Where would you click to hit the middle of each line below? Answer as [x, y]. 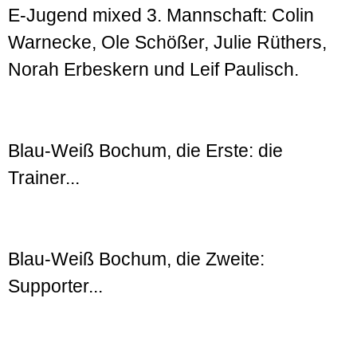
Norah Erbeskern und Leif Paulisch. [153, 70]
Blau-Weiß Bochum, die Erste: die [145, 151]
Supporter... [55, 286]
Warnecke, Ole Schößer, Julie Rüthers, [167, 43]
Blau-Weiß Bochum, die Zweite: [136, 259]
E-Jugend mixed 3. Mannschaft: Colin [161, 16]
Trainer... [44, 178]
